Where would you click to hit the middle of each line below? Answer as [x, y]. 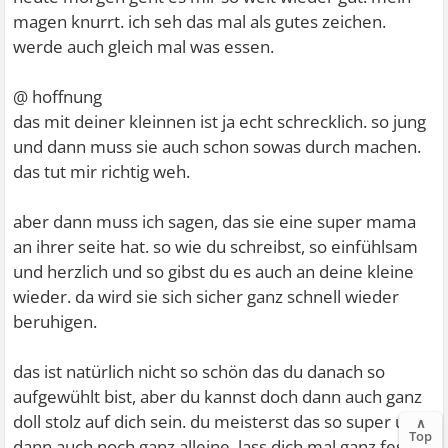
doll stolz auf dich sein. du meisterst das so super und [219, 422]
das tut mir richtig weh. [102, 172]
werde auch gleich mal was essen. [144, 47]
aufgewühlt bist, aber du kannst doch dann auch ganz [218, 397]
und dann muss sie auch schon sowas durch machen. [217, 147]
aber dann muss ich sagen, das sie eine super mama [215, 222]
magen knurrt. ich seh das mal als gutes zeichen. [200, 22]
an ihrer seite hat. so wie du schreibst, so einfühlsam [216, 247]
